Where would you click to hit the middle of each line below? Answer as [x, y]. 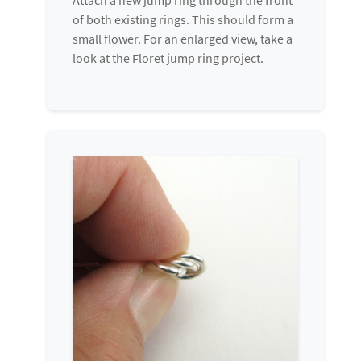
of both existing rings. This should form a [183, 19]
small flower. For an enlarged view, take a [183, 38]
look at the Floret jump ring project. [168, 58]
